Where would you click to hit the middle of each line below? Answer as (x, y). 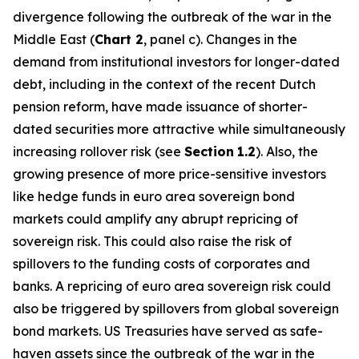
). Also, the (287, 151)
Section (209, 151)
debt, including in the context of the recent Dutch (164, 84)
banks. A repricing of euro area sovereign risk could (172, 286)
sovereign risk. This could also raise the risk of (152, 241)
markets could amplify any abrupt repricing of (155, 219)
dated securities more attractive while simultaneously (179, 129)
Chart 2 (119, 39)
